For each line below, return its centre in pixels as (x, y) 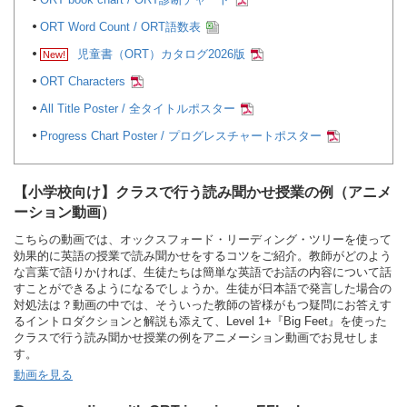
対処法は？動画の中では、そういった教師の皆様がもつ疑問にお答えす (203, 305)
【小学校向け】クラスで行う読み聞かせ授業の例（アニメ (203, 192)
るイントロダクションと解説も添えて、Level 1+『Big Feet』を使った (200, 321)
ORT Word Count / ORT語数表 (120, 27)
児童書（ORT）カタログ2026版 (161, 54)
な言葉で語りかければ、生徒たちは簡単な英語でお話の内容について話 (203, 272)
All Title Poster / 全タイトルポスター (138, 109)
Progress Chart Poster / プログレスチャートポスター (181, 136)
